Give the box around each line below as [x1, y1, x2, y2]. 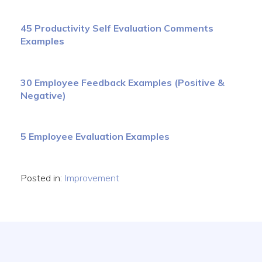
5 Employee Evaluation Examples [20, 130, 170, 143]
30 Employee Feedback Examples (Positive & [20, 76, 225, 88]
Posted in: [20, 172, 64, 184]
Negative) [20, 89, 66, 101]
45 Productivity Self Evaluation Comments [20, 22, 213, 34]
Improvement [64, 172, 119, 184]
